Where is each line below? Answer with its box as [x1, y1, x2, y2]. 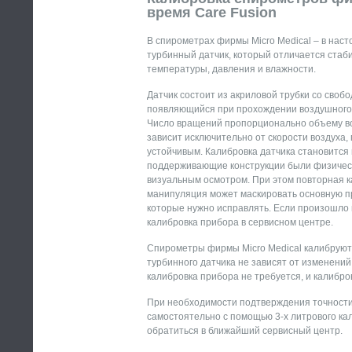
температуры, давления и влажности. [147, 64, 316, 75]
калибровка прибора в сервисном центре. [147, 217, 333, 228]
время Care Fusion [147, 5, 277, 20]
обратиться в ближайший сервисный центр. [147, 325, 343, 336]
